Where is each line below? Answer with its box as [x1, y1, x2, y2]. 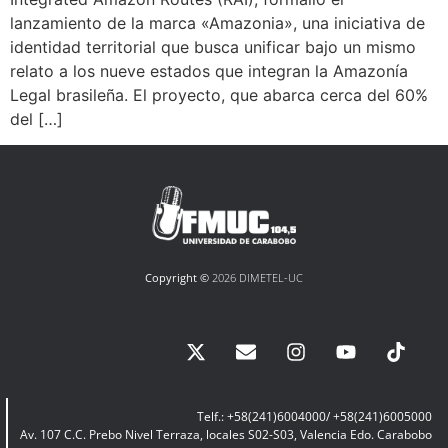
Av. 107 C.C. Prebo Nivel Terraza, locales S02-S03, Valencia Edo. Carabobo [20, 426, 432, 444]
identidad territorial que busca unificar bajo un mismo [10, 36, 416, 57]
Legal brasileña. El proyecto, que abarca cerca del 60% [10, 84, 428, 105]
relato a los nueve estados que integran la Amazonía [10, 60, 408, 81]
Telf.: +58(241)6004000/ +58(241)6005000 [197, 408, 432, 426]
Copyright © [145, 270, 209, 286]
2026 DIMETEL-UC [209, 270, 303, 286]
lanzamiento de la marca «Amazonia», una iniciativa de [10, 12, 425, 33]
